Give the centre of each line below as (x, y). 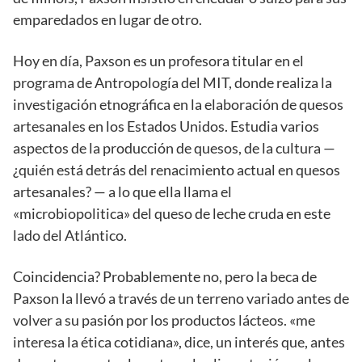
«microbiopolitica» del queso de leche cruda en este (172, 213)
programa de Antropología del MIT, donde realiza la (173, 82)
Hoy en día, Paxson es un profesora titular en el (158, 60)
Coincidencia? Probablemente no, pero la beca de (165, 276)
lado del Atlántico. (70, 235)
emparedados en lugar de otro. (107, 19)
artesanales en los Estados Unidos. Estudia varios (166, 126)
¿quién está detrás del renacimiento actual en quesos (177, 169)
